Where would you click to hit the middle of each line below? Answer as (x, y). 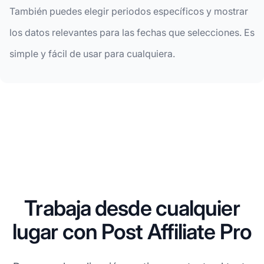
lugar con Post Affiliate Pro (132, 232)
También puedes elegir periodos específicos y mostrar (129, 11)
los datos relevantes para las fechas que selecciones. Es (132, 33)
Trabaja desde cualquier (132, 208)
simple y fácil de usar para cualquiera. (92, 54)
